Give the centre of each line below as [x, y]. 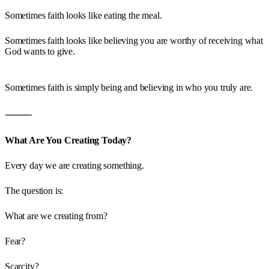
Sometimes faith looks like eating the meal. [83, 15]
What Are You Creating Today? [68, 140]
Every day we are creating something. [74, 165]
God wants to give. [40, 51]
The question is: [34, 190]
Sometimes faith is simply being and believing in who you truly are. [129, 87]
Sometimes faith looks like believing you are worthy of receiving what [134, 40]
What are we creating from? [56, 216]
